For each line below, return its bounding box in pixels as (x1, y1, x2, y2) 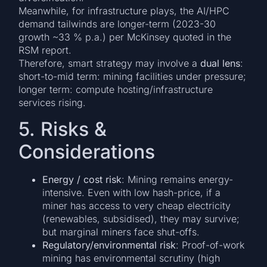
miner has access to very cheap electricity (42, 199, 231, 212)
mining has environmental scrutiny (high (42, 252, 221, 264)
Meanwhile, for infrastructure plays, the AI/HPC (18, 5, 230, 17)
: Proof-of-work (176, 238, 245, 251)
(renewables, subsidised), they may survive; (42, 212, 240, 225)
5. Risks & (18, 117, 107, 141)
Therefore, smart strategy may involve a (18, 57, 201, 70)
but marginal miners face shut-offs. (42, 225, 200, 238)
